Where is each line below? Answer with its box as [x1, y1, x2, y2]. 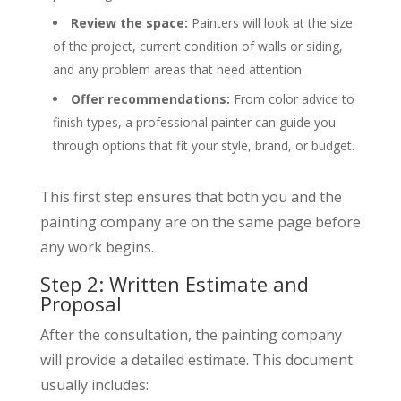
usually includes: [39, 374, 149, 395]
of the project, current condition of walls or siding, [52, 37, 343, 55]
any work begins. [39, 236, 154, 257]
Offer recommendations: [70, 90, 230, 107]
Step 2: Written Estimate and [39, 269, 309, 297]
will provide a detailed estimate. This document [39, 349, 353, 370]
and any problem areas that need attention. [52, 60, 304, 78]
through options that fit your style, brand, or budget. [52, 136, 354, 154]
